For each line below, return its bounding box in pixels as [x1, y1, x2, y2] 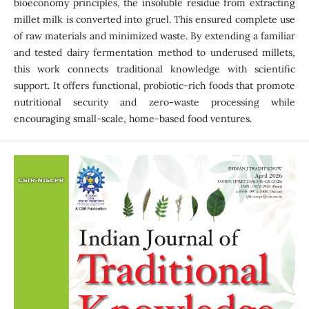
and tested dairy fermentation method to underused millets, [13, 46, 296, 59]
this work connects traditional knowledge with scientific [13, 62, 296, 75]
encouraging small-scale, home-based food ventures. [13, 112, 252, 125]
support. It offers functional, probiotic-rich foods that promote [13, 79, 296, 92]
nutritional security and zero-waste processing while [13, 95, 296, 108]
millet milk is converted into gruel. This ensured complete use [13, 12, 296, 26]
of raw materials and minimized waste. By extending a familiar [13, 29, 296, 42]
